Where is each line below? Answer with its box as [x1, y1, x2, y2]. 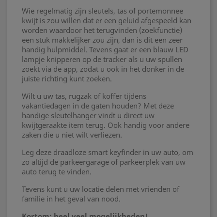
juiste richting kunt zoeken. [22, 74, 112, 83]
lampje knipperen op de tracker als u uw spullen [22, 54, 182, 64]
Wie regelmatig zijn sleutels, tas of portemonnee [22, 6, 183, 15]
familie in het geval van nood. [22, 194, 121, 203]
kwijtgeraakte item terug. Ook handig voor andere [22, 120, 189, 130]
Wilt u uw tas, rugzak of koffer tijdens [22, 91, 146, 101]
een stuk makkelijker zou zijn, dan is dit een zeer [22, 35, 183, 45]
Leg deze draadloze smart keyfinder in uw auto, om [22, 147, 193, 157]
